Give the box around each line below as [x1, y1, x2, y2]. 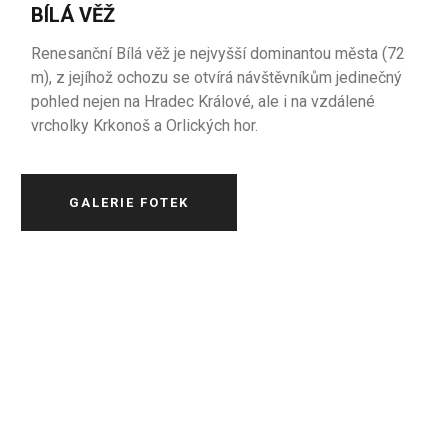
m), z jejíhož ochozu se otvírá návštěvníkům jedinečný [31, 68, 403, 87]
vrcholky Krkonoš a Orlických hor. [31, 116, 259, 135]
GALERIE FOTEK [69, 195, 190, 210]
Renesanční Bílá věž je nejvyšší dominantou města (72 [31, 44, 406, 63]
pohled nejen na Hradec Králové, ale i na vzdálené [31, 92, 376, 111]
